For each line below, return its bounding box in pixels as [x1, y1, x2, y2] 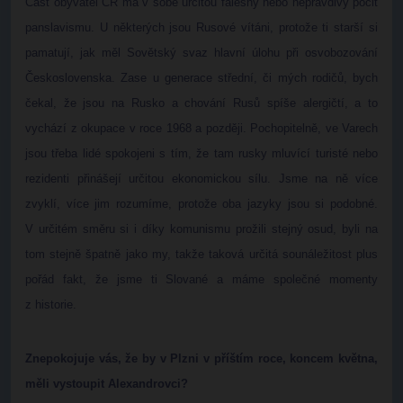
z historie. [25, 298, 76, 311]
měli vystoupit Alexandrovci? [25, 377, 188, 390]
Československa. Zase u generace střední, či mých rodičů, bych [25, 71, 378, 85]
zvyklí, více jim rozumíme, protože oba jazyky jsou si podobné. [25, 197, 378, 210]
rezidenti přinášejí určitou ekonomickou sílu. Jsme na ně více [25, 172, 378, 185]
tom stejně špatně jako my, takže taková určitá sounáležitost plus [25, 247, 378, 261]
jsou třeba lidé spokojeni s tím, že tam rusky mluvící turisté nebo [25, 147, 378, 160]
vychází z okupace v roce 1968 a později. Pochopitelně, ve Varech [25, 121, 378, 135]
